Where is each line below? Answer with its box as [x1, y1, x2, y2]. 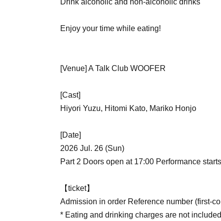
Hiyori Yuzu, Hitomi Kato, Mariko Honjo [60, 104, 196, 112]
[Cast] [60, 91, 80, 99]
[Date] [60, 131, 81, 139]
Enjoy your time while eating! [60, 24, 161, 33]
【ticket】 [60, 184, 94, 192]
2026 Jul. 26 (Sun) [60, 144, 124, 152]
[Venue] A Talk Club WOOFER [60, 64, 166, 73]
